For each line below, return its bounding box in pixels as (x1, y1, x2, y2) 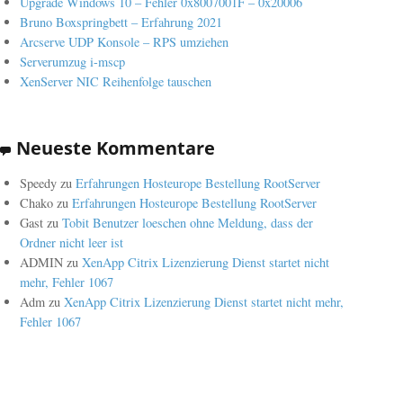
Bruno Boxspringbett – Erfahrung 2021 (20, 13, 223, 31)
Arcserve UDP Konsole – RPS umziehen (20, 32, 229, 50)
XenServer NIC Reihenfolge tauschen (20, 72, 212, 90)
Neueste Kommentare (16, 134, 216, 160)
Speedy (20, 175, 58, 193)
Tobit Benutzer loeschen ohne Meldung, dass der (62, 214, 314, 232)
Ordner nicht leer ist (20, 234, 124, 252)
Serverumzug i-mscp (20, 52, 126, 70)
